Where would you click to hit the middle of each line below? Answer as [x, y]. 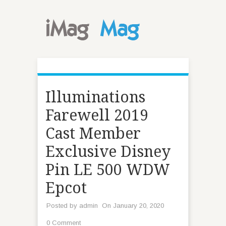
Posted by [63, 206]
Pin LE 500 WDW [108, 170]
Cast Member [93, 133]
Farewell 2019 [97, 115]
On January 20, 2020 [133, 206]
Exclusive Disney [108, 152]
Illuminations [95, 97]
